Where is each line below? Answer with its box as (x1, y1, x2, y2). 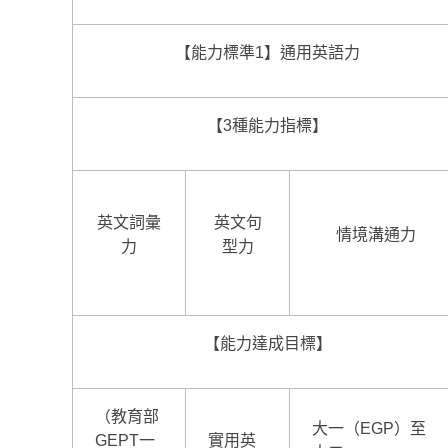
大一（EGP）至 (312, 419, 427, 437)
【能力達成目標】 (203, 334, 332, 352)
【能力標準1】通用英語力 (175, 43, 360, 61)
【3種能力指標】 (207, 116, 328, 134)
